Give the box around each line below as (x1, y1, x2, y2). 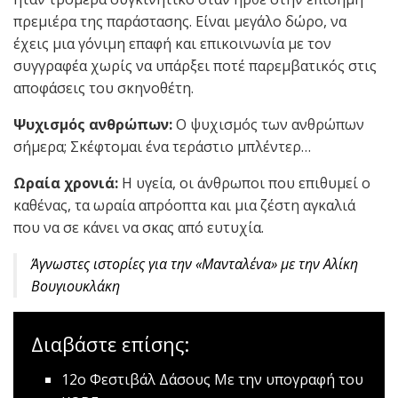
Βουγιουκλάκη (31, 275, 120, 296)
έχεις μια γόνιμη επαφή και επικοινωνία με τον (13, 33, 331, 53)
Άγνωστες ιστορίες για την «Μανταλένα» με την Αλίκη (31, 253, 358, 274)
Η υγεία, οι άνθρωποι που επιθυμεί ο (122, 172, 370, 193)
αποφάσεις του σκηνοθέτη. (13, 77, 194, 98)
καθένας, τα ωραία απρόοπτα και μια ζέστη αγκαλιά (13, 195, 355, 215)
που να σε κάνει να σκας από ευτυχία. (13, 217, 264, 237)
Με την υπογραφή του (211, 369, 364, 389)
